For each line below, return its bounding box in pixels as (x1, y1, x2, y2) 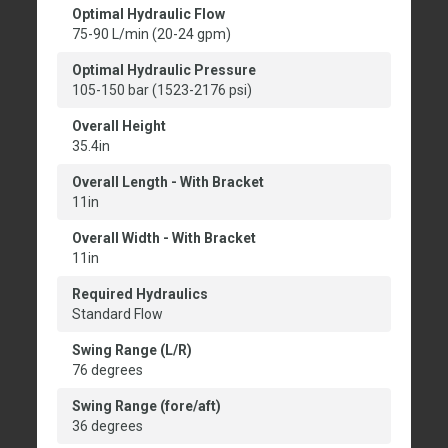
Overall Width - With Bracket (72, 230, 256, 247)
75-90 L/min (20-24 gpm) (72, 26, 231, 43)
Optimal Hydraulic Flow (72, 6, 225, 23)
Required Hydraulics (72, 286, 208, 303)
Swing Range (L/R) (72, 342, 192, 359)
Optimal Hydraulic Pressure (72, 62, 256, 79)
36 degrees (72, 418, 143, 435)
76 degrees (72, 362, 143, 379)
